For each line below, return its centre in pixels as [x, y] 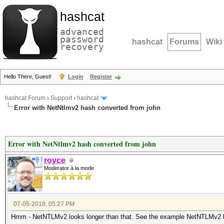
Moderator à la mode [69, 168]
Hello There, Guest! [28, 76]
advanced [82, 32]
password [82, 39]
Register [101, 76]
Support [61, 98]
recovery [82, 47]
